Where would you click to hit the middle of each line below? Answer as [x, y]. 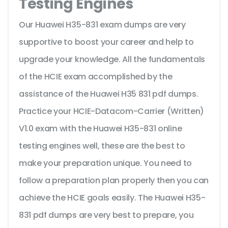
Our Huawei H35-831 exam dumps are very [102, 25]
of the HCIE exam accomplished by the [96, 77]
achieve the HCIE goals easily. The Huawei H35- [112, 198]
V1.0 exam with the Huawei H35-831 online [101, 129]
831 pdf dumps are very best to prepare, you [106, 215]
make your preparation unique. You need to [105, 163]
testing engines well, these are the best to [102, 146]
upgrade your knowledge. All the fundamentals [112, 60]
